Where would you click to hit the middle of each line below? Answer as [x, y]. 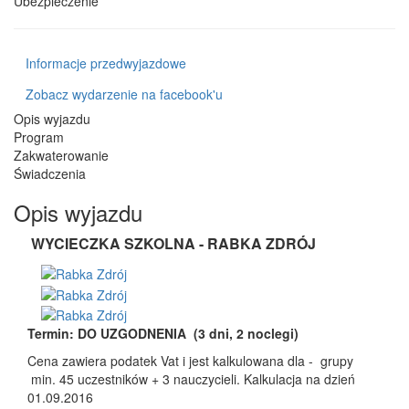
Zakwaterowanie [61, 155]
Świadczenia [50, 173]
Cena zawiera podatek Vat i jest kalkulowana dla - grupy [190, 360]
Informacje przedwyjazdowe [106, 63]
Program [39, 137]
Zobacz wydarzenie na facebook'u [124, 94]
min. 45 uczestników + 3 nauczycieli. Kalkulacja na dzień [191, 378]
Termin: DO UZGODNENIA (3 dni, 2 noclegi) [163, 333]
